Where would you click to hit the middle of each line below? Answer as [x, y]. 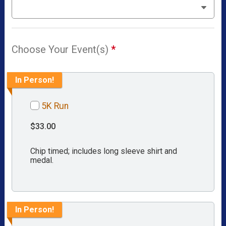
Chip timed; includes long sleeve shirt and [104, 151]
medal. [42, 160]
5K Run [55, 106]
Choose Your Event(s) [62, 50]
